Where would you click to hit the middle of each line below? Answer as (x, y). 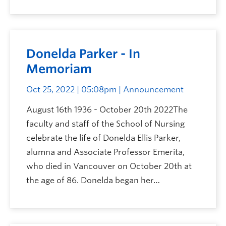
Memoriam (59, 69)
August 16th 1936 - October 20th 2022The (107, 110)
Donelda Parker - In (83, 54)
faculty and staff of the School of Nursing (105, 124)
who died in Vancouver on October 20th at (109, 166)
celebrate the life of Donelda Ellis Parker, (103, 138)
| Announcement (150, 90)
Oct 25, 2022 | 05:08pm (71, 90)
